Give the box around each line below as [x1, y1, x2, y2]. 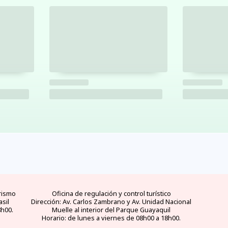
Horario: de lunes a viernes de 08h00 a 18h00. [42, 213, 181, 223]
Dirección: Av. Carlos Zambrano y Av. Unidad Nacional [31, 197, 191, 207]
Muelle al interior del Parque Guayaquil [52, 205, 170, 215]
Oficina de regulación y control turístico [51, 189, 171, 198]
